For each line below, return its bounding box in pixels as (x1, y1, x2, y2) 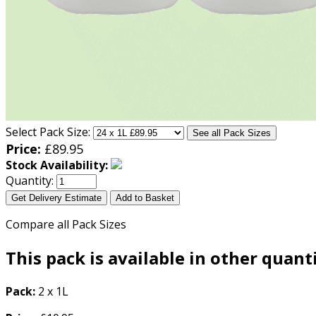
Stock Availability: (6, 157, 108, 174)
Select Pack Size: (6, 124, 90, 140)
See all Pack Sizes (193, 128, 271, 139)
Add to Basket (116, 193, 174, 204)
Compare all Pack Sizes (6, 217, 126, 233)
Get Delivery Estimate (11, 193, 102, 204)
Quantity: (6, 173, 54, 189)
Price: (6, 140, 41, 158)
